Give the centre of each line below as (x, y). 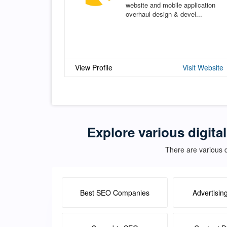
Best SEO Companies (115, 192)
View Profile (94, 67)
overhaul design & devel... (164, 14)
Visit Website (203, 67)
